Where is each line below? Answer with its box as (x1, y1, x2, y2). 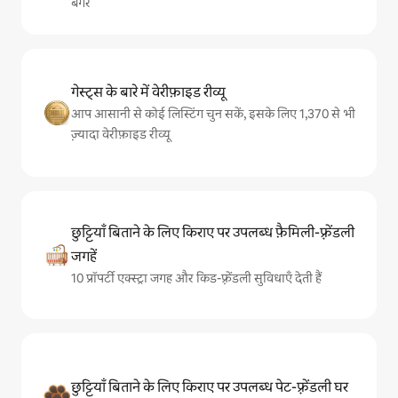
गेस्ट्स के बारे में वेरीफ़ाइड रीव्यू (71, 83, 226, 102)
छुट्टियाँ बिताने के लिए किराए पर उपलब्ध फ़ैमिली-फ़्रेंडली (71, 223, 354, 243)
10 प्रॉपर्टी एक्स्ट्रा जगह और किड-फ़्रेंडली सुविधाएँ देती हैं (71, 270, 322, 287)
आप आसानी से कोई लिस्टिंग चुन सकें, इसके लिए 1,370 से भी (71, 106, 355, 123)
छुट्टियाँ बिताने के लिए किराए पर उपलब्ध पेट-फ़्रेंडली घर (71, 377, 348, 396)
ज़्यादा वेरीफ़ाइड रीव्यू (71, 126, 171, 143)
